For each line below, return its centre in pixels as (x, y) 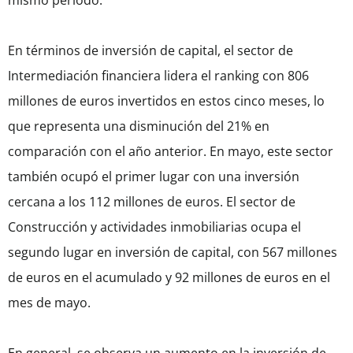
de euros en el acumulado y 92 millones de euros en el (169, 278)
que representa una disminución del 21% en (139, 126)
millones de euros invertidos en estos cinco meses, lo (166, 101)
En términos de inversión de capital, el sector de (150, 51)
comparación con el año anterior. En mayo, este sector (171, 152)
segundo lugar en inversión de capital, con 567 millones (173, 253)
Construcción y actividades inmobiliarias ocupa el (154, 227)
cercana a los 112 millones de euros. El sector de (152, 202)
